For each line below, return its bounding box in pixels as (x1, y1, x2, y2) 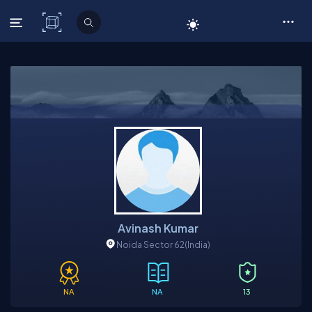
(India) (185, 239, 210, 250)
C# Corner (66, 15, 123, 29)
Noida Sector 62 (116, 239, 185, 250)
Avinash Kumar (117, 221, 198, 235)
